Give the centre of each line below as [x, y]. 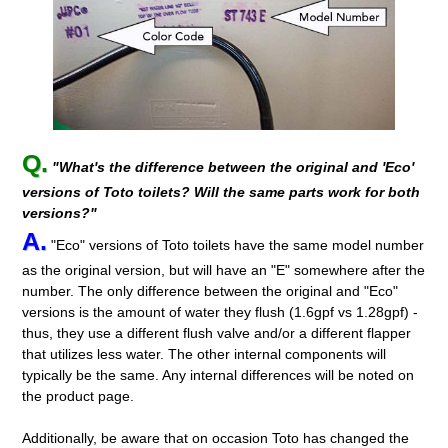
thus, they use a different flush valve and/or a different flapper [217, 333]
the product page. [78, 396]
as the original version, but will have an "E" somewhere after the [224, 270]
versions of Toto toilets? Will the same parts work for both [221, 192]
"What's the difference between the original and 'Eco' [233, 167]
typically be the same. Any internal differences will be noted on [218, 375]
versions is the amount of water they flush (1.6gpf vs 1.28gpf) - [220, 312]
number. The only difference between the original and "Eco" [210, 291]
